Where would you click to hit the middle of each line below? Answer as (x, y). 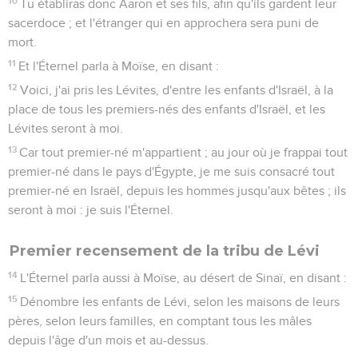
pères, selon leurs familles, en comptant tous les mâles (160, 321)
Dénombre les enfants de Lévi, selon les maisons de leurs (180, 302)
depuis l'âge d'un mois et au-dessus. (108, 340)
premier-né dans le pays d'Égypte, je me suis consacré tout (171, 171)
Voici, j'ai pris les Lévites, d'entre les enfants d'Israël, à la (177, 90)
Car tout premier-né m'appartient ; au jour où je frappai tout (184, 152)
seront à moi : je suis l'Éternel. (91, 210)
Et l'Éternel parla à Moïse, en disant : (119, 66)
